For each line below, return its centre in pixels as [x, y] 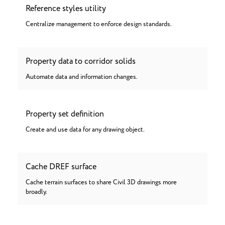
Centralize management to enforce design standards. [99, 24]
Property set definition [65, 114]
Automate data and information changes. [82, 77]
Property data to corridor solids [81, 61]
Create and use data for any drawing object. [85, 130]
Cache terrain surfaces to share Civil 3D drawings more [101, 183]
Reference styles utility [66, 9]
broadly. [36, 192]
